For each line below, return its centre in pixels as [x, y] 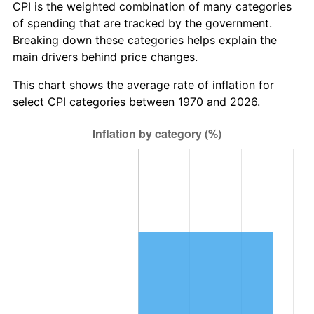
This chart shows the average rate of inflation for [143, 84]
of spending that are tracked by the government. [142, 23]
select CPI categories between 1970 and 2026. [136, 101]
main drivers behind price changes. [105, 56]
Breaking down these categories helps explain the [145, 40]
